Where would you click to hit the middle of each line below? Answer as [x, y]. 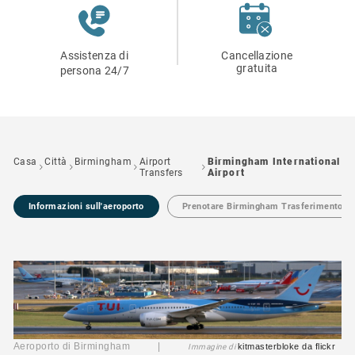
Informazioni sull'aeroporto [86, 206]
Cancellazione [257, 55]
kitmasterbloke [268, 347]
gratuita [257, 68]
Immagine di [213, 347]
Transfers [161, 173]
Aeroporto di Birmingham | [101, 347]
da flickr [319, 347]
